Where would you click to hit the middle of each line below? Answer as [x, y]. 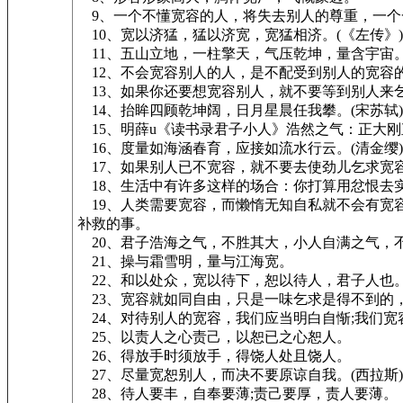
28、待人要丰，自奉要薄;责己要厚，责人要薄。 [237, 394]
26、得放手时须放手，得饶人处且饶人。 [214, 356]
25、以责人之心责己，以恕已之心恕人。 [214, 337]
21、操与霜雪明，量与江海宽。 [185, 261]
